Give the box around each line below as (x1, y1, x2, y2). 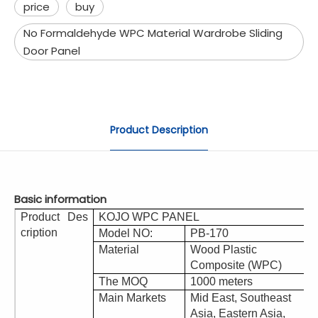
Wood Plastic (190, 243, 257, 256)
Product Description (110, 123, 208, 137)
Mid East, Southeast (190, 292, 291, 304)
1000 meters (190, 275, 253, 287)
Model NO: (99, 227, 153, 239)
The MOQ (99, 275, 148, 287)
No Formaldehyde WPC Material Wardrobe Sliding (23, 26, 283, 40)
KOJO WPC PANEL (99, 211, 199, 223)
